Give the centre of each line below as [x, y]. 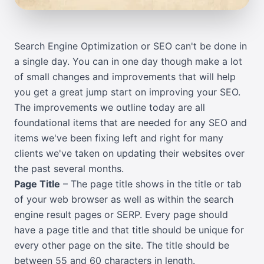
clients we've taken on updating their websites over [129, 154]
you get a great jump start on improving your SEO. [127, 92]
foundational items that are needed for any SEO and [131, 123]
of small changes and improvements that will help [125, 77]
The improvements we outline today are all [110, 108]
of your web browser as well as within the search [124, 199]
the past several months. [69, 169]
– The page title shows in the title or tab [151, 184]
